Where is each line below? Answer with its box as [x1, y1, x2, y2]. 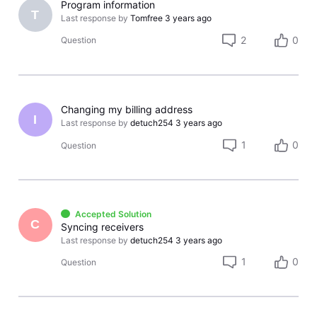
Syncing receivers [61, 220, 144, 233]
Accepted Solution [74, 208, 151, 219]
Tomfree [130, 13, 163, 24]
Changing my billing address [61, 103, 193, 116]
